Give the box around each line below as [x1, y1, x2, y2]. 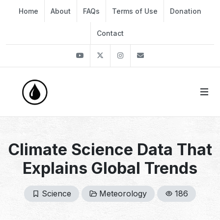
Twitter [110, 51, 136, 59]
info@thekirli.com [150, 51, 214, 59]
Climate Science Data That [8, 140, 212, 159]
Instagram [130, 51, 167, 59]
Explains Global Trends [23, 159, 197, 178]
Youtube [89, 51, 119, 59]
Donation [170, 7, 201, 15]
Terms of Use [112, 7, 158, 15]
